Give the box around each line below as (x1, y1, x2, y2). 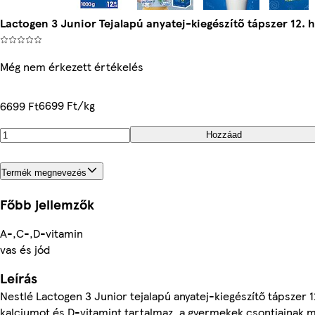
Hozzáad (205, 129, 242, 140)
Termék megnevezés (1, 167, 86, 178)
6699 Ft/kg (39, 97, 95, 113)
